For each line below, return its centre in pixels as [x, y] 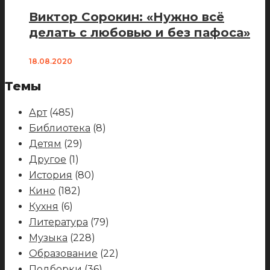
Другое [48, 160]
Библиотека [60, 128]
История [51, 175]
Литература [58, 222]
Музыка [48, 238]
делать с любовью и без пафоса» [140, 32]
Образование [63, 254]
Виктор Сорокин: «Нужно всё [127, 17]
